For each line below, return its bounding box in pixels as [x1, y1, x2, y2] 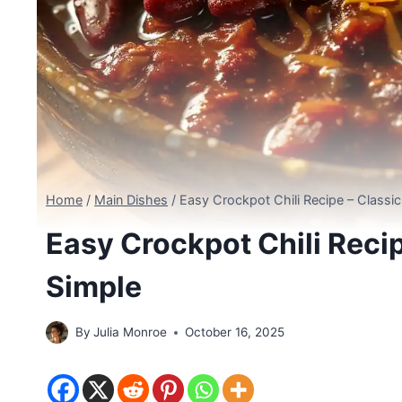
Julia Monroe [93, 325, 168, 340]
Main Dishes [94, 192, 168, 208]
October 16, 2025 [185, 325, 285, 340]
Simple [46, 269, 142, 305]
